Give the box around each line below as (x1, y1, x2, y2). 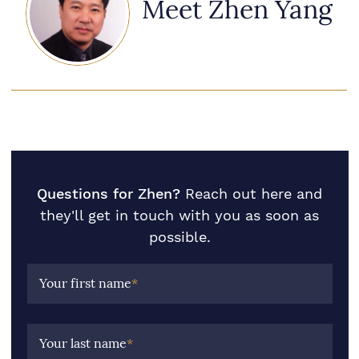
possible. (148, 228, 211, 245)
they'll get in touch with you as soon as (40, 207, 319, 224)
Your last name (38, 336, 127, 351)
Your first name (38, 276, 131, 291)
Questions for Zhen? (37, 185, 180, 202)
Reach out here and (185, 185, 322, 202)
